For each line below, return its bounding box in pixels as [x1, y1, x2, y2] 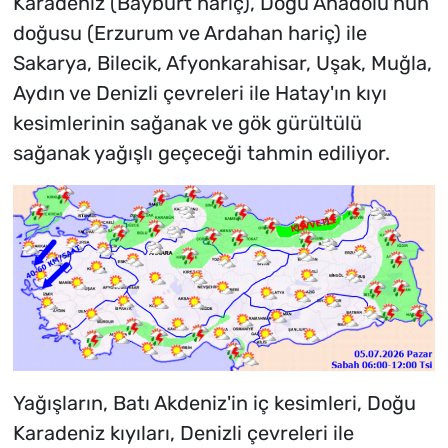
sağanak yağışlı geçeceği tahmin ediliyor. [12, 140, 390, 165]
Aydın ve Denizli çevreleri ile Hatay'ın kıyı [12, 80, 387, 105]
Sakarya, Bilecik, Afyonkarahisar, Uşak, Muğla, [12, 50, 432, 75]
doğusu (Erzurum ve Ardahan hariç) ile [12, 20, 367, 45]
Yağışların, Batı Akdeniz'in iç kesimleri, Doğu [12, 391, 416, 416]
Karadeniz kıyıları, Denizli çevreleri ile [12, 421, 354, 446]
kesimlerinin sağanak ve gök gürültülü [12, 110, 362, 135]
